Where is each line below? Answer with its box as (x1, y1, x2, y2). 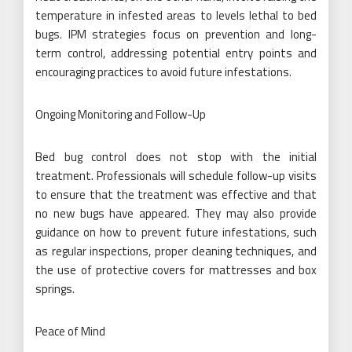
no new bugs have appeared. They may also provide (35, 204, 317, 222)
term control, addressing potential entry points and (35, 44, 317, 62)
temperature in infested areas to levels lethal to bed (35, 6, 317, 24)
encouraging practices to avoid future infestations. (35, 63, 291, 81)
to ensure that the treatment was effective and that (35, 185, 317, 203)
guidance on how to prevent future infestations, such (35, 223, 317, 241)
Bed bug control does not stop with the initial (35, 148, 317, 166)
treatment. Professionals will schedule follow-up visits (35, 167, 317, 185)
